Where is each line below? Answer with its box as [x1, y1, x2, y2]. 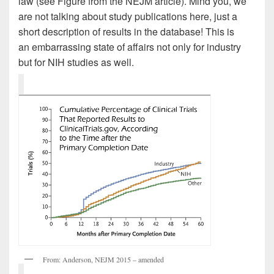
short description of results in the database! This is [18, 24, 234, 39]
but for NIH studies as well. [18, 54, 134, 69]
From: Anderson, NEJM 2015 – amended [43, 254, 164, 265]
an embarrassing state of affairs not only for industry [18, 39, 241, 54]
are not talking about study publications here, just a [18, 9, 237, 23]
